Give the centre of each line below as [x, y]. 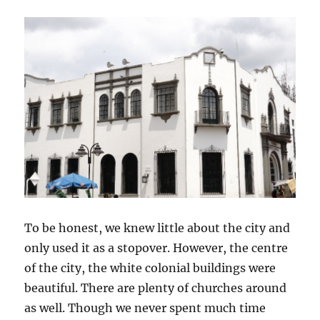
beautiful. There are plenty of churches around [156, 288]
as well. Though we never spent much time [145, 308]
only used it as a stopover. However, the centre [156, 248]
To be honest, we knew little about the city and [157, 228]
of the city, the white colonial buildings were [150, 268]
